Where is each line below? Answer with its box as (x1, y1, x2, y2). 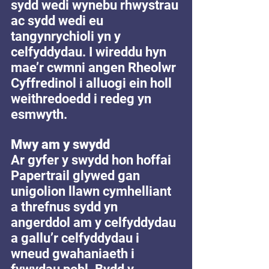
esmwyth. (11, 107, 67, 122)
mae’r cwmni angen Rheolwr (11, 60, 179, 75)
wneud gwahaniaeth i (11, 246, 138, 261)
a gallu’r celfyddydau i (11, 231, 142, 246)
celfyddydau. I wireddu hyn (11, 44, 169, 59)
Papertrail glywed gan (11, 168, 143, 183)
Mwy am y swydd (11, 137, 113, 152)
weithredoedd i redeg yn (11, 91, 154, 106)
